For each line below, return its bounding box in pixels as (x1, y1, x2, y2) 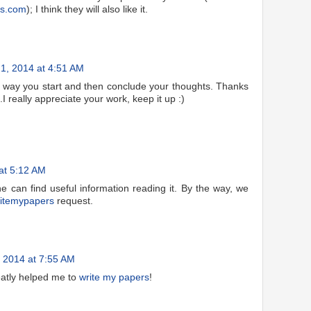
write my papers (79, 272, 149, 283)
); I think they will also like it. (26, 3, 148, 15)
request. (54, 195, 93, 206)
